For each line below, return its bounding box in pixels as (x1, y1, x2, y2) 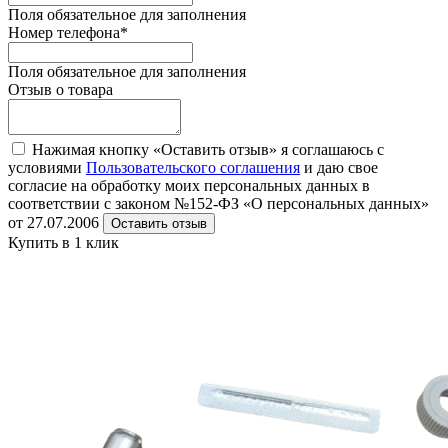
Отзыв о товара (8, 80, 113, 98)
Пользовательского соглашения (86, 158, 300, 176)
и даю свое (300, 158, 378, 176)
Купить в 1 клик (8, 233, 119, 251)
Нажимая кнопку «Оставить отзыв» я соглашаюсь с (32, 140, 384, 158)
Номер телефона (8, 23, 120, 41)
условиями (8, 158, 86, 176)
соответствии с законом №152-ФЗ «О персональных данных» (8, 194, 429, 212)
